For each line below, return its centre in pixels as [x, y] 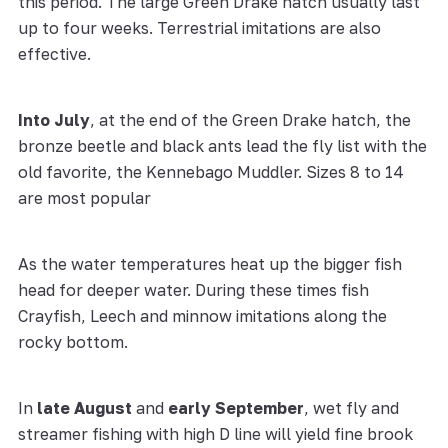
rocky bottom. [72, 341]
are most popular [84, 197]
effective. [54, 53]
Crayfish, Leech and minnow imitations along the [202, 315]
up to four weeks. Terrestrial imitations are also [199, 27]
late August [84, 407]
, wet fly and [351, 407]
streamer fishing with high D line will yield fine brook [215, 433]
